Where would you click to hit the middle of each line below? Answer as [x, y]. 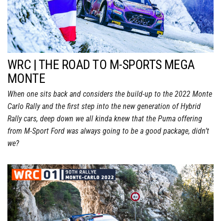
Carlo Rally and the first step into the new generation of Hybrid [104, 106]
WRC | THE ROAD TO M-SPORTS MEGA [101, 64]
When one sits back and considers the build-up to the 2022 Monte [110, 94]
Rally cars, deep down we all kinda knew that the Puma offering [105, 118]
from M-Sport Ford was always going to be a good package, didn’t [108, 131]
